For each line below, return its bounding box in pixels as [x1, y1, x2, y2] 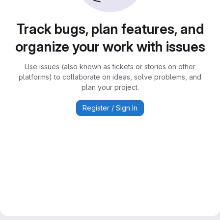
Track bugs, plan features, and [16, 21, 204, 37]
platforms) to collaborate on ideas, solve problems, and [19, 73, 201, 81]
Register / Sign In [82, 104, 137, 112]
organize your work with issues [15, 38, 205, 55]
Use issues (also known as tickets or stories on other [25, 62, 195, 71]
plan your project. [81, 83, 139, 91]
